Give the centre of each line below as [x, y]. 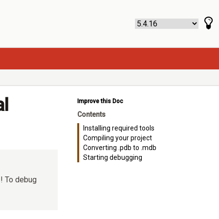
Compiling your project [117, 138]
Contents [91, 114]
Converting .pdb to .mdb [120, 148]
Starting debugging [112, 157]
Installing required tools [119, 128]
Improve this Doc [100, 101]
